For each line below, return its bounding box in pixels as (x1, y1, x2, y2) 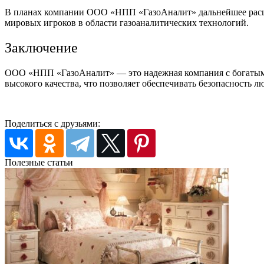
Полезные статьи (5, 157, 73, 168)
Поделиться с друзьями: (5, 118, 100, 129)
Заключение (5, 40, 78, 56)
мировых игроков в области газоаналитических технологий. (5, 18, 249, 28)
